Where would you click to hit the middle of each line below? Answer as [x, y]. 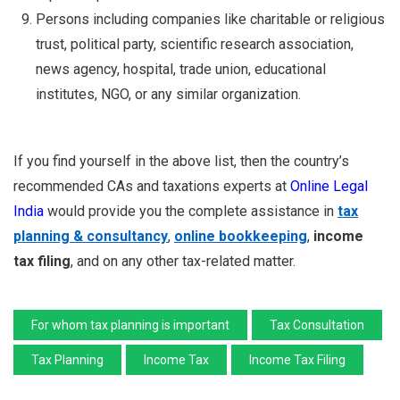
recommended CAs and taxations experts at [152, 186]
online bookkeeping [241, 236]
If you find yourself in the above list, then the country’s [181, 161]
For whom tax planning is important [130, 325]
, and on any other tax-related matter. [187, 261]
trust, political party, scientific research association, [195, 44]
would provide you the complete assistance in [191, 211]
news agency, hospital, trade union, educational [181, 69]
